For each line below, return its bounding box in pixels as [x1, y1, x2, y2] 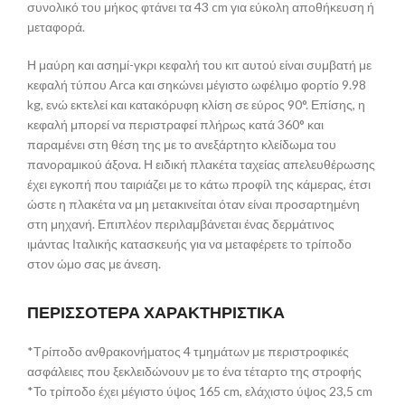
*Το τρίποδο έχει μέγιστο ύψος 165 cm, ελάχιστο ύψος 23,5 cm [27, 382, 372, 399]
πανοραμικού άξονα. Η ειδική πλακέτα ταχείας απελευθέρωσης [27, 155, 375, 172]
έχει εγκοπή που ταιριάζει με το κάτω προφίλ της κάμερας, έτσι [27, 175, 371, 192]
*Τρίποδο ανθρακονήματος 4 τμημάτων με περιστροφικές [27, 343, 349, 359]
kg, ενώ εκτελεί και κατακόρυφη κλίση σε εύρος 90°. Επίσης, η [27, 96, 365, 112]
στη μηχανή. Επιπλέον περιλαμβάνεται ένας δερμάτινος [27, 215, 334, 231]
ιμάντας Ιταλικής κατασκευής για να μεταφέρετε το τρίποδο [27, 235, 352, 251]
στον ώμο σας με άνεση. [27, 255, 161, 271]
